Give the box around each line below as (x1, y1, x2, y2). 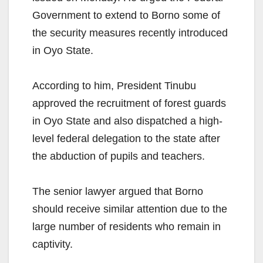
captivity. (32, 238, 73, 251)
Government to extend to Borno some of (32, 9, 220, 22)
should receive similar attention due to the (32, 203, 227, 215)
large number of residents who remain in (32, 221, 221, 233)
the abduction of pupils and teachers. (32, 150, 205, 163)
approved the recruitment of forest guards (32, 97, 226, 110)
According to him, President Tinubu (32, 80, 196, 92)
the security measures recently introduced (32, 27, 228, 39)
